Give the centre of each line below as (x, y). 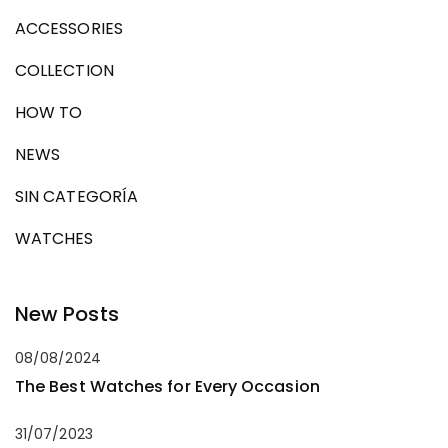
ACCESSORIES (69, 28)
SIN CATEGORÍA (77, 196)
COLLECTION (64, 70)
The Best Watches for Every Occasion (167, 386)
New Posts (67, 313)
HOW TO (49, 112)
